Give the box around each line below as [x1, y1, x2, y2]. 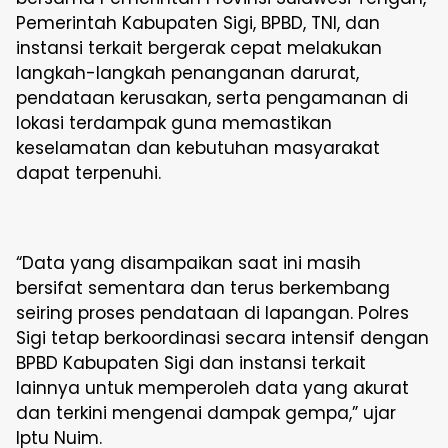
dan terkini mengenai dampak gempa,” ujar [16, 401, 396, 425]
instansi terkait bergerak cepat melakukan [16, 36, 382, 60]
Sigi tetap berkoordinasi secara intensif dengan [16, 326, 429, 350]
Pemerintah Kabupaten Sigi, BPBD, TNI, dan [16, 11, 380, 35]
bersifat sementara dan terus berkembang [16, 276, 390, 300]
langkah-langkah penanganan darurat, [16, 61, 359, 85]
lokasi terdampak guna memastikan [16, 111, 332, 135]
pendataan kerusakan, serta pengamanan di [16, 86, 408, 110]
